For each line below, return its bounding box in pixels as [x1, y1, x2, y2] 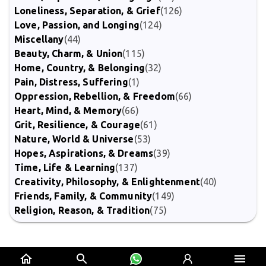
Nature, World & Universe [14, 134, 134, 144]
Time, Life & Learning [14, 162, 116, 173]
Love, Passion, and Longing [14, 20, 140, 30]
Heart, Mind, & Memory [14, 105, 122, 116]
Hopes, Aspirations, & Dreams [14, 148, 154, 159]
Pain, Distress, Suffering [14, 77, 128, 87]
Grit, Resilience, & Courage [14, 119, 141, 130]
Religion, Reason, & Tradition [14, 205, 150, 216]
